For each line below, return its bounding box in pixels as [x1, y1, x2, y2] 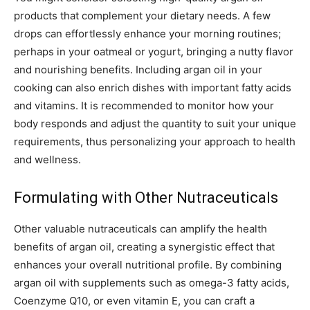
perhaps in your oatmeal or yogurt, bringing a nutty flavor [14, 45, 293, 59]
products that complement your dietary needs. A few [14, 9, 271, 23]
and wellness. [14, 153, 81, 167]
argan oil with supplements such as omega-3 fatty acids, [14, 276, 289, 290]
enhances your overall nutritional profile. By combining [14, 258, 282, 272]
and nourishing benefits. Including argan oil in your [14, 63, 262, 77]
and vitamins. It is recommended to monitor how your [14, 99, 274, 113]
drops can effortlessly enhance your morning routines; [14, 27, 281, 41]
